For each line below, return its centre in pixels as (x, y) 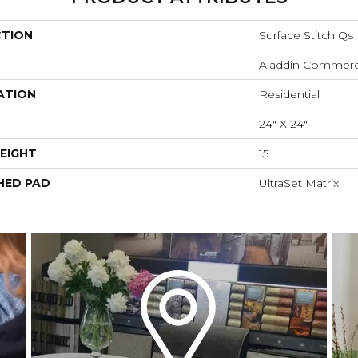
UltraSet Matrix (299, 183)
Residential (289, 95)
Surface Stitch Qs (306, 36)
